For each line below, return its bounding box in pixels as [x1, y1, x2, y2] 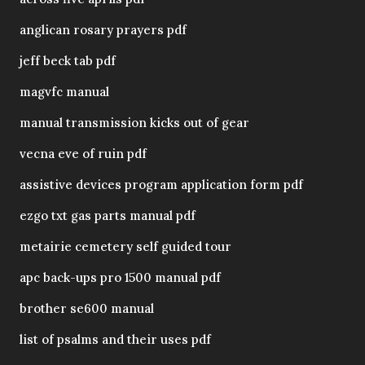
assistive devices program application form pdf [20, 177, 303, 193]
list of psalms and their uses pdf [20, 332, 211, 348]
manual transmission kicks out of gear [20, 115, 249, 131]
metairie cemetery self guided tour [20, 239, 231, 255]
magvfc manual [20, 84, 109, 100]
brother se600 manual [20, 301, 154, 317]
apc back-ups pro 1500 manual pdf [20, 270, 221, 286]
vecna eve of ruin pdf [20, 146, 147, 162]
